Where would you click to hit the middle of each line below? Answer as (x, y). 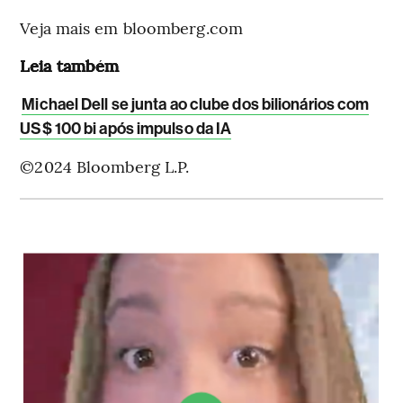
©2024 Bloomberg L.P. (105, 166)
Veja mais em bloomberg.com (131, 28)
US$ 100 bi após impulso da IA (126, 129)
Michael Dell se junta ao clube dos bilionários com (196, 105)
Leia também (70, 66)
